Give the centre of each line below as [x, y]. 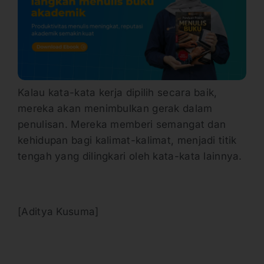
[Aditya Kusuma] [58, 211]
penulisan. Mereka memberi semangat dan [122, 124]
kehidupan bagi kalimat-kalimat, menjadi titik [127, 140]
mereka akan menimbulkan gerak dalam [115, 108]
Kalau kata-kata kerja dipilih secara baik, [118, 92]
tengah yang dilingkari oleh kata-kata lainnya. [130, 156]
